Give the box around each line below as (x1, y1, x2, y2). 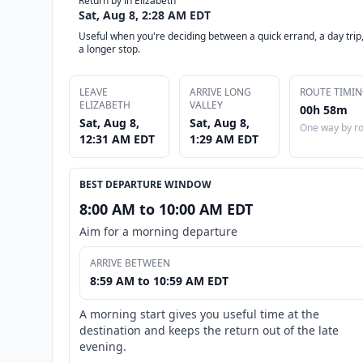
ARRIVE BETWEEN (90, 255, 170, 270)
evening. (79, 338, 126, 354)
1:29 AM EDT (190, 130, 258, 147)
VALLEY (190, 97, 223, 112)
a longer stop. (79, 41, 140, 56)
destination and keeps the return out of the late (79, 322, 339, 338)
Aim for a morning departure (79, 223, 237, 239)
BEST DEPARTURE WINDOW (79, 177, 211, 191)
